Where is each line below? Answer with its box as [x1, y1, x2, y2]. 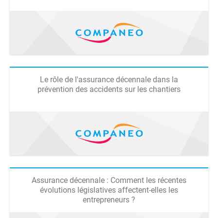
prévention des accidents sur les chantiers [37, 85, 181, 94]
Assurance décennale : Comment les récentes [32, 176, 186, 185]
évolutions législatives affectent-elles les [40, 185, 178, 195]
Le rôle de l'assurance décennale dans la [40, 75, 178, 84]
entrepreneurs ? [83, 195, 135, 204]
